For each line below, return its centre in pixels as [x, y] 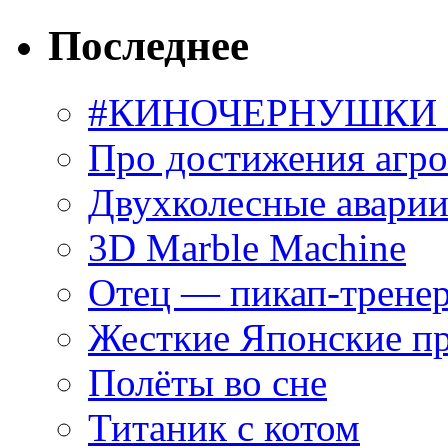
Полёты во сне [207, 383]
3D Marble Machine [247, 248]
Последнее [148, 46]
